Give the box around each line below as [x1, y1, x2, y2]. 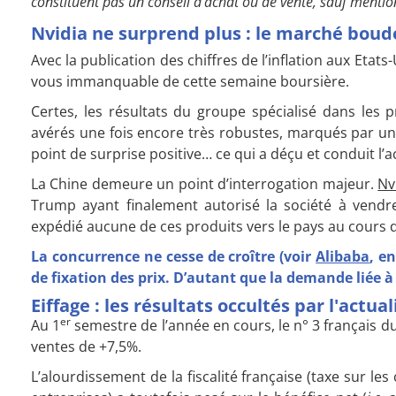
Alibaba [316, 246, 370, 266]
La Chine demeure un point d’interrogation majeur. [31, 173, 378, 194]
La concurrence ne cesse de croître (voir [31, 246, 316, 266]
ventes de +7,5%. [31, 336, 141, 356]
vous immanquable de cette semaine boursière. [31, 71, 349, 91]
